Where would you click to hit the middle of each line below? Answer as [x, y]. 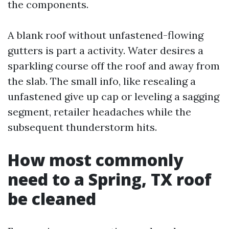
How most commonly [96, 160]
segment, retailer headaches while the [99, 112]
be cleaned [52, 199]
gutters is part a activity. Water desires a [106, 50]
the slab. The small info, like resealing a [102, 81]
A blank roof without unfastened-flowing [106, 35]
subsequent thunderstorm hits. [82, 127]
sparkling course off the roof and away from [114, 66]
